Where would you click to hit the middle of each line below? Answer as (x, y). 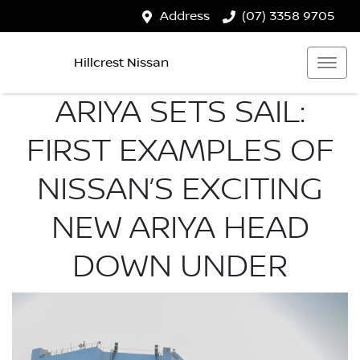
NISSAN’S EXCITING (180, 190)
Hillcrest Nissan (121, 62)
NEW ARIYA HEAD (180, 228)
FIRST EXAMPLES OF (180, 151)
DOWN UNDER (180, 267)
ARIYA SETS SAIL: (180, 112)
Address (185, 16)
